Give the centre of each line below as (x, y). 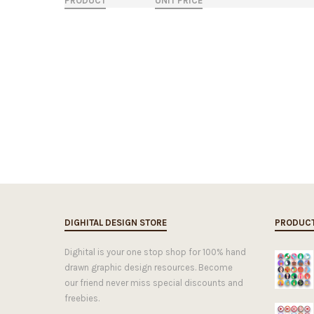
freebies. (82, 299)
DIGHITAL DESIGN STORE (116, 223)
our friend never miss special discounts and (154, 283)
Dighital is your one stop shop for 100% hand (155, 252)
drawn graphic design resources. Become (149, 268)
